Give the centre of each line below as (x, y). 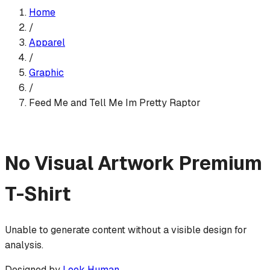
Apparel (47, 42)
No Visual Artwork (90, 163)
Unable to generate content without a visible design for (126, 230)
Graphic (46, 72)
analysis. (24, 245)
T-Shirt (38, 194)
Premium (221, 163)
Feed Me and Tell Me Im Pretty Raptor (115, 102)
